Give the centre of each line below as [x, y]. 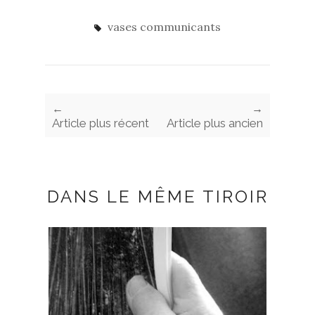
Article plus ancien [215, 123]
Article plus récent [101, 123]
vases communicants [164, 26]
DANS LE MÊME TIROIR [157, 196]
